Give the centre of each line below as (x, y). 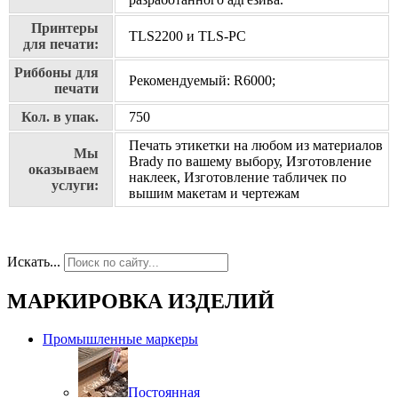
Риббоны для (56, 73)
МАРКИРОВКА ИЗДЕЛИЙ (141, 302)
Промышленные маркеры (120, 339)
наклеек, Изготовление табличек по (238, 178)
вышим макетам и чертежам (214, 194)
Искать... (34, 262)
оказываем (64, 170)
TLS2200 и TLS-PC (187, 36)
